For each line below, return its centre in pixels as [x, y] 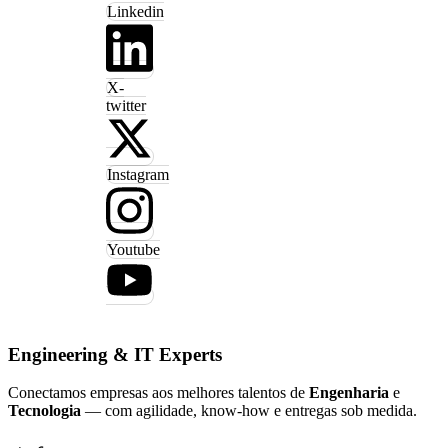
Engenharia [349, 393]
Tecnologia [44, 411]
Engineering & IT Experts [115, 354]
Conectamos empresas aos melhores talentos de [158, 393]
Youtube [133, 250]
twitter [126, 105]
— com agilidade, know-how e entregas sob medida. [249, 411]
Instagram [138, 174]
